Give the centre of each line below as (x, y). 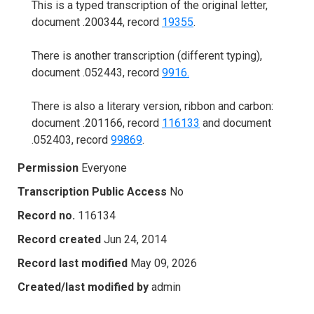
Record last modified (73, 263)
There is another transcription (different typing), (147, 55)
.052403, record (71, 139)
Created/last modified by (83, 287)
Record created (59, 239)
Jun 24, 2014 (135, 239)
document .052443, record (97, 72)
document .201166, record (97, 123)
